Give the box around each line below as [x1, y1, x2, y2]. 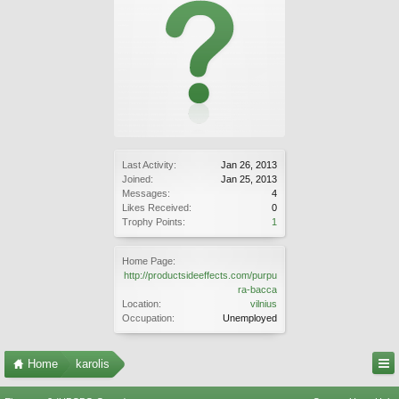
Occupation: [122, 313, 175, 323]
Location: [122, 298, 161, 309]
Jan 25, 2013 [221, 174, 277, 184]
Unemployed [223, 313, 277, 323]
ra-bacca [238, 284, 277, 295]
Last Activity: [122, 159, 176, 170]
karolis [76, 357, 110, 370]
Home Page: [122, 256, 175, 266]
